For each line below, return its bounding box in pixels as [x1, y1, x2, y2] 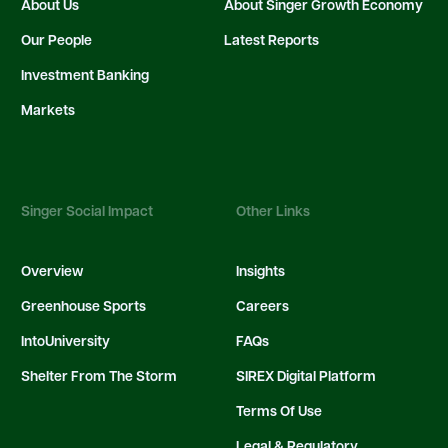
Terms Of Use [236, 405, 322, 420]
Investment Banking [21, 69, 149, 84]
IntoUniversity [21, 335, 110, 350]
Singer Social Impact [21, 205, 153, 220]
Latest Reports [224, 34, 319, 49]
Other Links [236, 205, 310, 220]
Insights [236, 265, 285, 280]
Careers [236, 300, 289, 315]
